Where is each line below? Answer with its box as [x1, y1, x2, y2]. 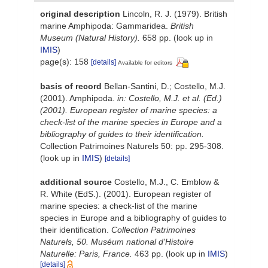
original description [40, 8, 120, 19]
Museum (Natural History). [40, 32, 140, 42]
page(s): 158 [40, 56, 91, 66]
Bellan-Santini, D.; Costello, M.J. [104, 81, 226, 91]
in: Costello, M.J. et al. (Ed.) [117, 93, 222, 103]
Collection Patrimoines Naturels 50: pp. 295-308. [40, 141, 224, 151]
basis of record [40, 81, 102, 91]
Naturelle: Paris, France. [40, 248, 132, 258]
